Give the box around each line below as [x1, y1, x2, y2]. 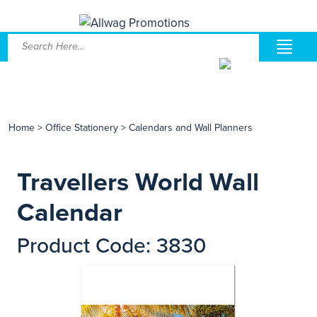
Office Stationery [45, 122, 121, 134]
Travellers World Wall [17, 167, 259, 197]
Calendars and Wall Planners [129, 122, 253, 134]
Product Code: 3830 [17, 233, 206, 259]
